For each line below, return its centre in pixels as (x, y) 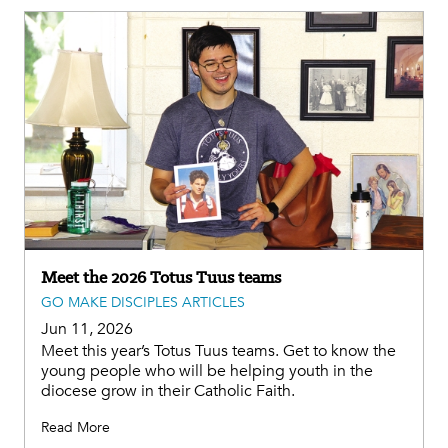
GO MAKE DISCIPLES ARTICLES (143, 303)
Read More (75, 428)
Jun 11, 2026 (87, 329)
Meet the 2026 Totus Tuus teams (161, 277)
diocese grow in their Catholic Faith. (168, 391)
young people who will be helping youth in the (207, 371)
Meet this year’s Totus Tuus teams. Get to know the (218, 351)
